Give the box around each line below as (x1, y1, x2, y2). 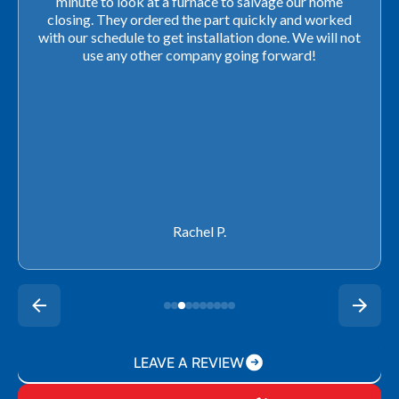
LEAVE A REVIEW (134, 353, 244, 371)
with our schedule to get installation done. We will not (38, 28, 361, 45)
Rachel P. (173, 222, 226, 240)
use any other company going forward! (83, 45, 316, 63)
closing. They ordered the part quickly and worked (47, 10, 352, 28)
